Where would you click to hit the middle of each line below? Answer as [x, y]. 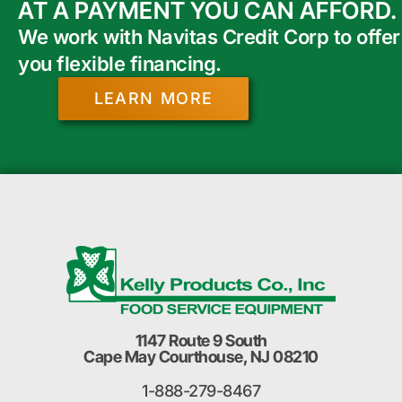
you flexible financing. [120, 63]
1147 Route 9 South [201, 340]
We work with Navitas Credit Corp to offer [209, 36]
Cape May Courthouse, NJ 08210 [201, 356]
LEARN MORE [153, 98]
